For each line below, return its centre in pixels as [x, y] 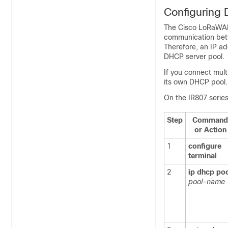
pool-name [207, 182]
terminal [203, 156]
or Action [210, 130]
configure [205, 146]
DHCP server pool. [194, 56]
